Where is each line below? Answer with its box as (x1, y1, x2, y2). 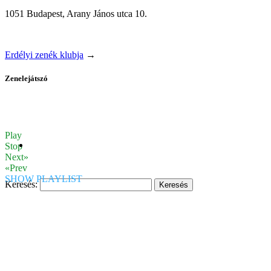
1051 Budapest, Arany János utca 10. (5, 8, 147, 19)
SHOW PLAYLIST (5, 174, 82, 184)
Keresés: (5, 179, 38, 190)
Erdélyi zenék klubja (5, 49, 83, 60)
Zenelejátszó (5, 74, 48, 83)
